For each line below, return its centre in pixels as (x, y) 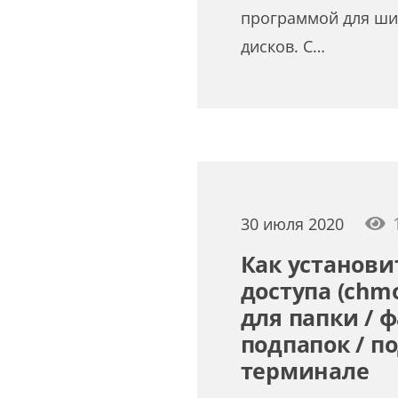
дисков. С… (283, 46)
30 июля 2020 (292, 224)
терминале (305, 370)
